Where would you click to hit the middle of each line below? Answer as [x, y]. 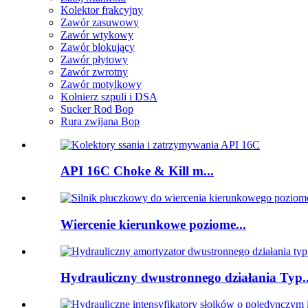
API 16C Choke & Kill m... [137, 171]
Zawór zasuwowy [100, 22]
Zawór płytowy [94, 59]
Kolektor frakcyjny [102, 10]
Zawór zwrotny [94, 71]
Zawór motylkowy [101, 84]
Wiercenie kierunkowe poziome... [153, 224]
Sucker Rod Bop [97, 109]
